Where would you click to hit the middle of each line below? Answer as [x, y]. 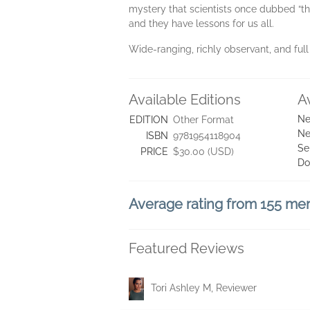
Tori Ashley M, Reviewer [204, 288]
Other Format [203, 120]
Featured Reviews [186, 248]
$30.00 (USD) [203, 152]
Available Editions [185, 100]
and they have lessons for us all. [201, 24]
